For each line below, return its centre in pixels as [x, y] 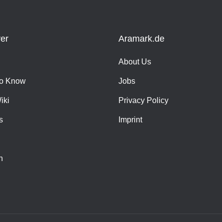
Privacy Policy [143, 100]
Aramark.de [141, 38]
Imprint [130, 119]
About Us [135, 61]
